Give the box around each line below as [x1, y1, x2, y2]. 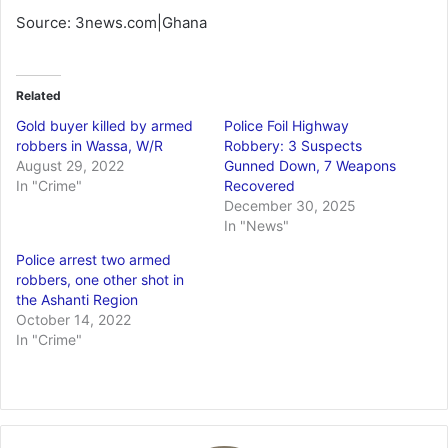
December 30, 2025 [224, 197, 356, 215]
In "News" [224, 217, 289, 235]
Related [16, 88, 61, 104]
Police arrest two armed [16, 251, 171, 269]
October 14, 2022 [16, 311, 131, 329]
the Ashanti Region [16, 291, 138, 309]
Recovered [224, 177, 295, 195]
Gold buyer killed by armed [16, 117, 193, 135]
